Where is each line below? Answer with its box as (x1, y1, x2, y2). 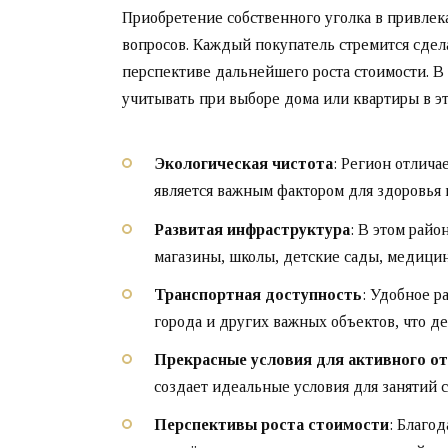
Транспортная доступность (154, 285, 362, 303)
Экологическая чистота (154, 155, 333, 173)
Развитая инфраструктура (154, 220, 350, 238)
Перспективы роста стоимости (154, 416, 389, 434)
